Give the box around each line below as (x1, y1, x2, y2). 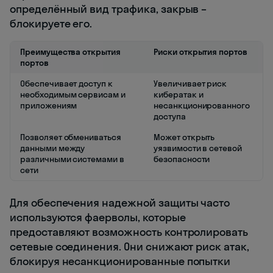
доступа (154, 110, 186, 122)
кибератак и (154, 88, 204, 100)
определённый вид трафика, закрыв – (10, 1, 207, 16)
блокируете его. (10, 16, 93, 30)
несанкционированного (154, 99, 250, 111)
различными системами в (20, 153, 124, 165)
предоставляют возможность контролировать (10, 224, 249, 239)
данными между (20, 142, 85, 154)
